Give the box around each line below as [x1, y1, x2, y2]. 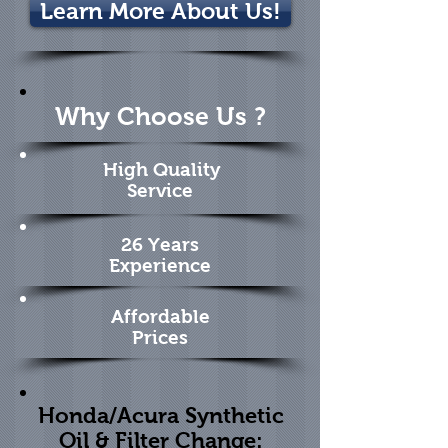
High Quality [98, 159, 221, 180]
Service [126, 180, 193, 201]
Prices [132, 327, 188, 348]
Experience [109, 255, 211, 276]
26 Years [121, 234, 199, 255]
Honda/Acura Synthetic [37, 403, 284, 428]
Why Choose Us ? [55, 102, 266, 130]
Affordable [110, 306, 210, 327]
